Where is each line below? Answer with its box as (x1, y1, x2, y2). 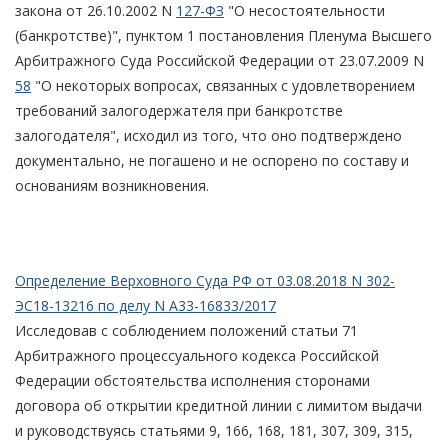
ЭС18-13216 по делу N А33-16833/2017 (15, 295, 276, 315)
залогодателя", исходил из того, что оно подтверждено (15, 125, 402, 145)
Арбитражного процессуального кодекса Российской (15, 345, 379, 365)
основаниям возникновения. (15, 175, 209, 195)
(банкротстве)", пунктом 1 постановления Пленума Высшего (15, 25, 432, 45)
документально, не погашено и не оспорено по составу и (15, 150, 409, 170)
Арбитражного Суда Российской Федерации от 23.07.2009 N (15, 50, 424, 70)
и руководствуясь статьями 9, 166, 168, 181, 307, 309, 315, (15, 420, 413, 440)
